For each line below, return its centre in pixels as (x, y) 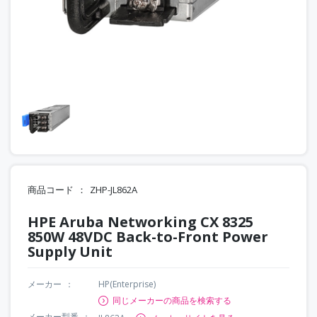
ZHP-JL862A (114, 189)
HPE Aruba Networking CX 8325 (140, 221)
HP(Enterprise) (127, 284)
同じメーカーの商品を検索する (172, 300)
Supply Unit (70, 251)
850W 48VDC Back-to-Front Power (148, 236)
